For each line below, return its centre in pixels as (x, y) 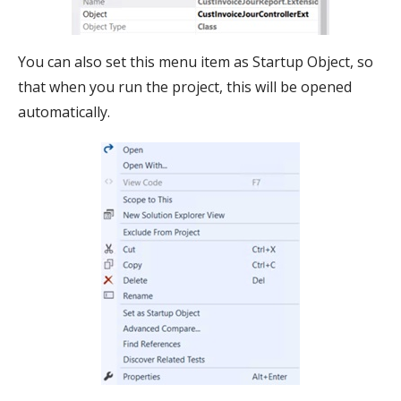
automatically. (64, 111)
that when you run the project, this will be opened (185, 86)
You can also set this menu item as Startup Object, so (196, 61)
